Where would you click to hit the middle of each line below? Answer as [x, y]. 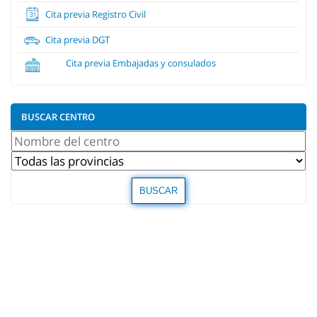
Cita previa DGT [76, 39]
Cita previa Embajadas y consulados [141, 63]
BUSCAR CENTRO [58, 116]
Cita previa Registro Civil [94, 14]
